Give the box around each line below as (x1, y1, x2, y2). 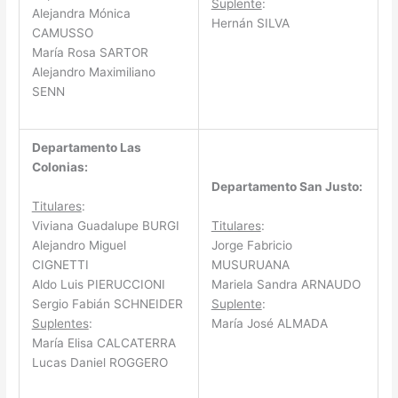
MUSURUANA (211, 257, 290, 272)
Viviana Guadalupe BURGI (31, 218, 179, 233)
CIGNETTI (31, 257, 89, 272)
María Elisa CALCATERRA (31, 335, 176, 350)
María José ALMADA (211, 315, 328, 330)
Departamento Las (31, 139, 141, 155)
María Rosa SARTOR (31, 44, 148, 60)
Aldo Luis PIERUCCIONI (31, 276, 165, 291)
